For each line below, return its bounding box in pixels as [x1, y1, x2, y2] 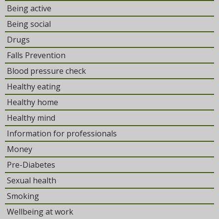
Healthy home [7, 97, 58, 108]
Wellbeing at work [7, 206, 73, 217]
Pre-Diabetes [7, 159, 55, 170]
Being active [7, 3, 51, 14]
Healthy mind [7, 112, 55, 123]
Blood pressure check [7, 66, 86, 76]
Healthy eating [7, 81, 61, 92]
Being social [7, 19, 51, 29]
